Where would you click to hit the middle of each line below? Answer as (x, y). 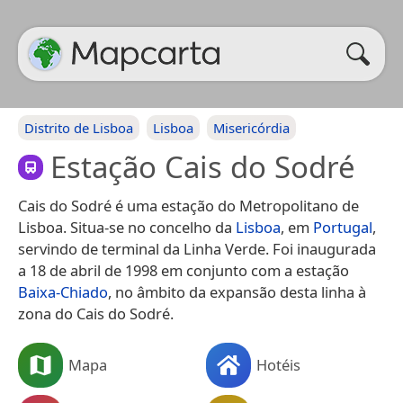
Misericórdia (251, 128)
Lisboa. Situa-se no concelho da (127, 227)
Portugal (343, 227)
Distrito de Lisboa (79, 128)
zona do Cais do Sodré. (96, 313)
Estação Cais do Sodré (203, 167)
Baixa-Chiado (63, 291)
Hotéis (278, 364)
